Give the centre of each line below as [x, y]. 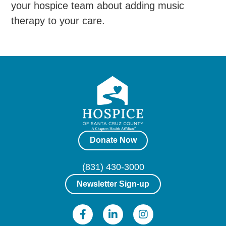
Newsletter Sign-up [113, 184]
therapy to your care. [58, 20]
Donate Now [113, 140]
